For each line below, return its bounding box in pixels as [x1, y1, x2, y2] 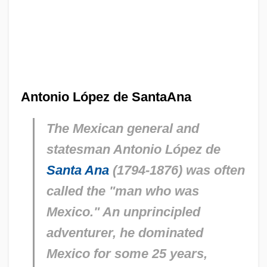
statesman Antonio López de [46, 141, 221, 157]
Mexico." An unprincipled [46, 204, 200, 219]
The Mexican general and [46, 120, 199, 136]
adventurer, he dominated [46, 225, 203, 240]
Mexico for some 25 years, [46, 246, 207, 261]
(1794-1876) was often [108, 162, 245, 178]
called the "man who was [46, 183, 199, 198]
